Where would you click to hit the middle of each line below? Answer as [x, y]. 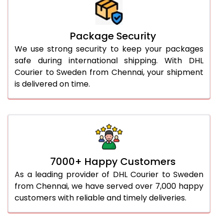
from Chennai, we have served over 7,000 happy [109, 186]
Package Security [113, 36]
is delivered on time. [52, 84]
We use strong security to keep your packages [109, 49]
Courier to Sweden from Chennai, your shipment [109, 72]
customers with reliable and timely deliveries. [100, 198]
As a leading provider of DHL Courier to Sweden [109, 174]
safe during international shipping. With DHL [109, 60]
